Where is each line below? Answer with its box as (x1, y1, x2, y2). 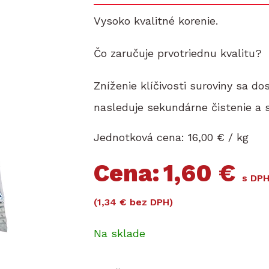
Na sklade (94, 226, 146, 240)
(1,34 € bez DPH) (94, 196, 174, 208)
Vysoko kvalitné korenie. (94, 14, 219, 28)
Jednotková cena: (94, 131, 185, 144)
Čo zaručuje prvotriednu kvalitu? (94, 47, 262, 60)
